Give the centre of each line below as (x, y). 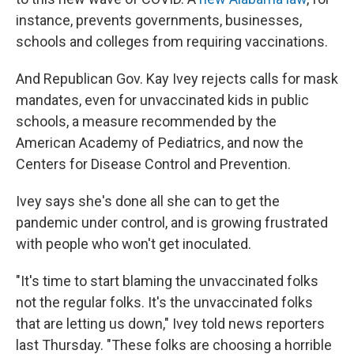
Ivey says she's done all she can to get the (148, 201)
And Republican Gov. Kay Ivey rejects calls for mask (177, 79)
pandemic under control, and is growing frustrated (172, 222)
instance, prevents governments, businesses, (159, 20)
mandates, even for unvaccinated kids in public (162, 100)
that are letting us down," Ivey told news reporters (170, 324)
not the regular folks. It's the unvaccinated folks (164, 302)
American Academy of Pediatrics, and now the (160, 143)
